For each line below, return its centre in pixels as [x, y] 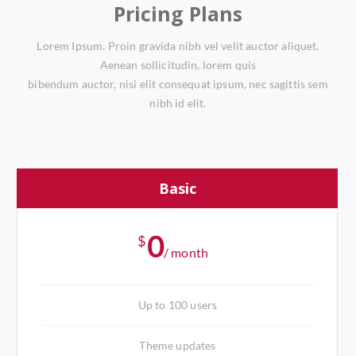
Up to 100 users [178, 304]
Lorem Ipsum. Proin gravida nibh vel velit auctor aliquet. [178, 45]
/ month [186, 252]
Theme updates [178, 345]
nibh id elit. [178, 103]
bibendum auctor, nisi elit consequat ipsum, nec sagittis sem [178, 83]
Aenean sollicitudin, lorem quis [178, 64]
